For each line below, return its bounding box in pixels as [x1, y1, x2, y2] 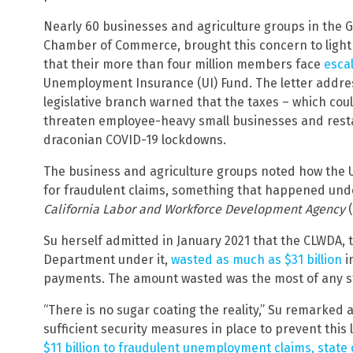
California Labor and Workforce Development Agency [43, 202, 348, 217]
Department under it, [43, 252, 171, 268]
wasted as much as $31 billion [171, 252, 342, 268]
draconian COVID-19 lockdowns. [43, 132, 226, 148]
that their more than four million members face [43, 57, 324, 72]
